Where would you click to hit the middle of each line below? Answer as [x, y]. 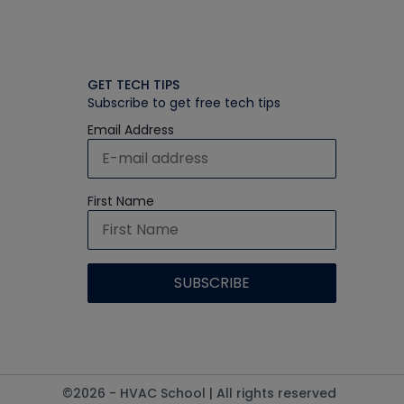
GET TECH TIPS [133, 84]
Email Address [131, 129]
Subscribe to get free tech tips [184, 102]
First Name [121, 201]
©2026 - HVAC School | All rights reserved [199, 393]
